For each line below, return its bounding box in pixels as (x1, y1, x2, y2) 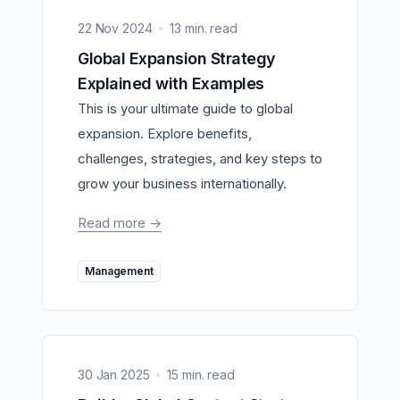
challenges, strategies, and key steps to (78, 149, 322, 167)
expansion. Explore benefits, (78, 124, 252, 142)
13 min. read (170, 20, 237, 36)
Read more (78, 213, 149, 231)
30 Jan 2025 (78, 366, 150, 382)
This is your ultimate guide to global (78, 99, 293, 117)
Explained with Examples (78, 73, 264, 93)
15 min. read (167, 366, 235, 382)
